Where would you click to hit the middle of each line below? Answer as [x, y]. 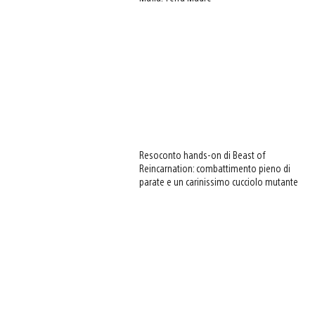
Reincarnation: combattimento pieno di [215, 168]
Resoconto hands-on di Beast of [202, 155]
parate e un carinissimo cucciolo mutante [219, 182]
